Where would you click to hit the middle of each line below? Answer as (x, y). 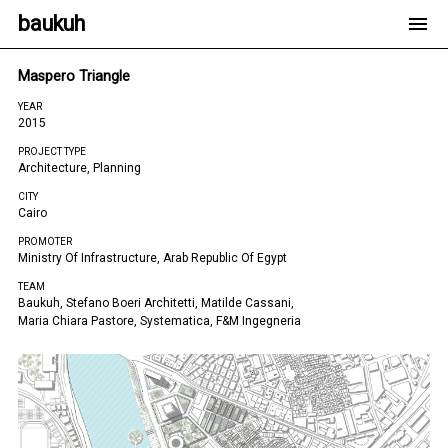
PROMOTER (45, 241)
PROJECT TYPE (52, 151)
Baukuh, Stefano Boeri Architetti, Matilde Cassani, (156, 303)
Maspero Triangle (74, 76)
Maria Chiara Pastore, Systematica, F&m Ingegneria (159, 321)
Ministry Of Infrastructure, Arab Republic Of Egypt (152, 258)
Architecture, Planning (79, 168)
